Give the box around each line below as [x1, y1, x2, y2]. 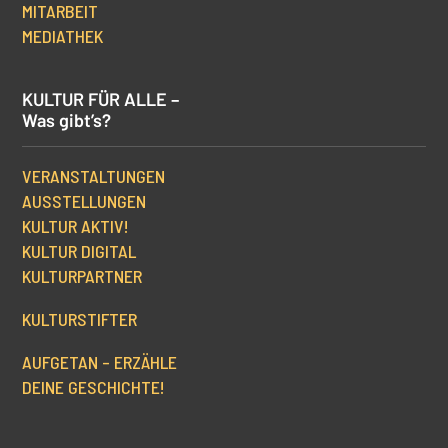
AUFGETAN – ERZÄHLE [22, 351, 178, 374]
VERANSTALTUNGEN [22, 165, 166, 188]
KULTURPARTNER [22, 265, 143, 288]
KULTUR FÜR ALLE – [22, 88, 180, 111]
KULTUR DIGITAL [22, 240, 137, 263]
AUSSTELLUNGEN [22, 190, 147, 213]
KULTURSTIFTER [22, 308, 138, 331]
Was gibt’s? [22, 109, 112, 132]
